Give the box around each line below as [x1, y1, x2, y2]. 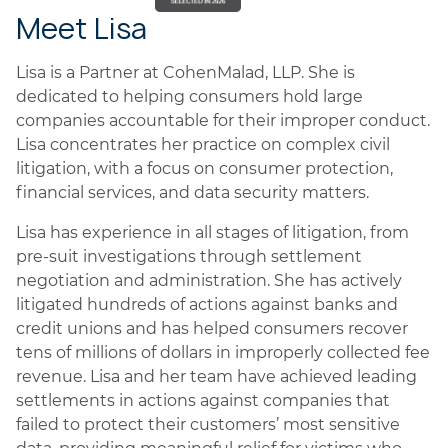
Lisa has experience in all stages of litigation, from [16, 223, 409, 242]
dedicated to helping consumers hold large [16, 87, 363, 106]
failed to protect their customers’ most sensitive [16, 415, 400, 434]
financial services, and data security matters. [16, 183, 369, 202]
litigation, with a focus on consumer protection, [16, 159, 393, 178]
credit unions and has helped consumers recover [16, 319, 408, 338]
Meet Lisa [16, 9, 147, 48]
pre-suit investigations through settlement [16, 247, 362, 266]
